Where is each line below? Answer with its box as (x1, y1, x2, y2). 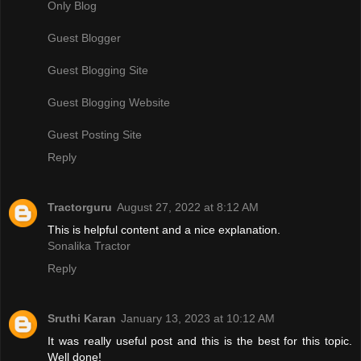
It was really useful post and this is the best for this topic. (48, 334, 352, 347)
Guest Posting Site (48, 127, 142, 141)
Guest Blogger (48, 31, 121, 44)
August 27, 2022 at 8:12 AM (117, 200, 259, 214)
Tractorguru (48, 200, 112, 214)
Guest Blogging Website (48, 95, 170, 109)
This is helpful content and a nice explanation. (48, 222, 280, 236)
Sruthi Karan (48, 311, 116, 325)
